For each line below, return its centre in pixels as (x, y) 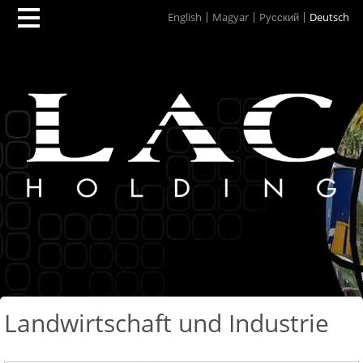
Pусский (279, 17)
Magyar (230, 17)
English (184, 17)
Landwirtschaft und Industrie (167, 323)
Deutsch (329, 17)
